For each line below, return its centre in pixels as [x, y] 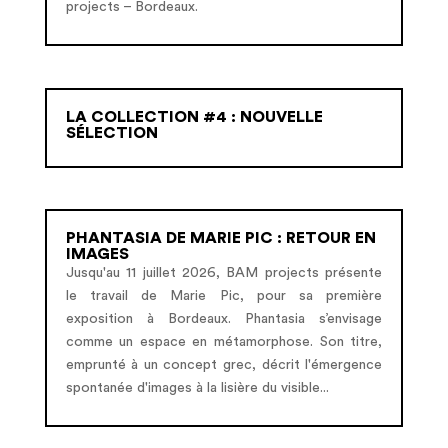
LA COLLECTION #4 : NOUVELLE [194, 116]
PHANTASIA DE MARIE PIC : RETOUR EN [220, 237]
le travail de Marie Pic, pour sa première [224, 295]
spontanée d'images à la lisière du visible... [197, 387]
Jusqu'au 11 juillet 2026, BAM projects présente [224, 272]
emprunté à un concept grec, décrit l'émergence [224, 364]
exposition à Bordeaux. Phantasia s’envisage [224, 318]
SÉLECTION [111, 132]
